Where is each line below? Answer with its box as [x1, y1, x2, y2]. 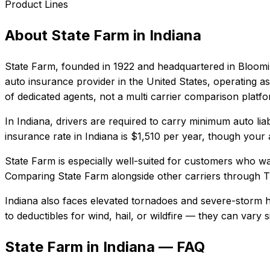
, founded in [55, 60, 113, 72]
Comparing [5, 169, 58, 182]
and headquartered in [134, 60, 235, 72]
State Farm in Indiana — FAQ [5, 237, 205, 256]
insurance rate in [5, 130, 82, 142]
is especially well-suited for [55, 154, 181, 167]
